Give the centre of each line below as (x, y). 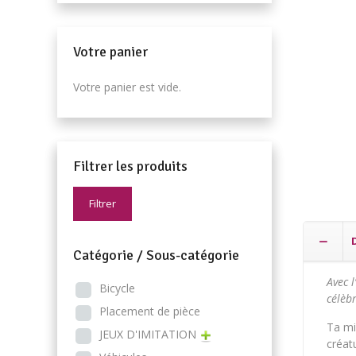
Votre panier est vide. (127, 87)
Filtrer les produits (130, 166)
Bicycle (117, 288)
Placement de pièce (150, 311)
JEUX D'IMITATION (148, 334)
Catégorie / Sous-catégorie (156, 255)
